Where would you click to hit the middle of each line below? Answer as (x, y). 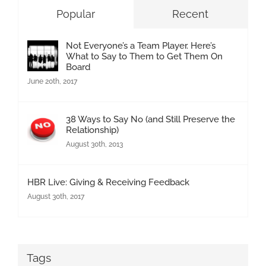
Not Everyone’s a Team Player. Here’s (141, 45)
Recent (191, 14)
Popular (75, 14)
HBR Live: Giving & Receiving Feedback (108, 182)
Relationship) (92, 130)
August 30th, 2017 (56, 196)
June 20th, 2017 (52, 81)
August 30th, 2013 (94, 144)
